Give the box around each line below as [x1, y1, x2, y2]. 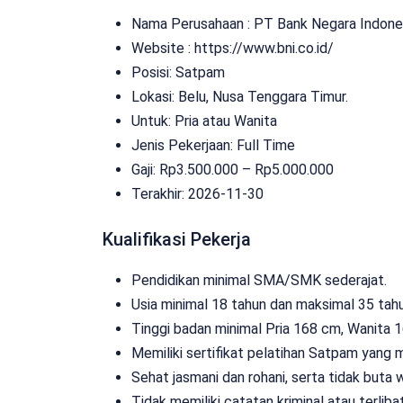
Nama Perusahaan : [131, 14, 254, 32]
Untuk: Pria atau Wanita [131, 112, 277, 130]
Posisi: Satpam [131, 63, 225, 81]
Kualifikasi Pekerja [103, 228, 251, 250]
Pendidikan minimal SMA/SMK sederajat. [131, 271, 387, 289]
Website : [131, 39, 194, 57]
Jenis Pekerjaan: [131, 136, 237, 154]
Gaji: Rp [131, 160, 176, 178]
